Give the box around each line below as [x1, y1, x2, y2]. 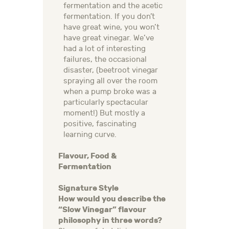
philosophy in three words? [58, 216, 163, 225]
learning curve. [63, 130, 117, 140]
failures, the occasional [63, 55, 147, 64]
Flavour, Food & [58, 151, 117, 161]
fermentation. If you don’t [63, 12, 155, 21]
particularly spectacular [63, 98, 148, 107]
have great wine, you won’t [63, 23, 159, 32]
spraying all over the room [63, 77, 157, 86]
